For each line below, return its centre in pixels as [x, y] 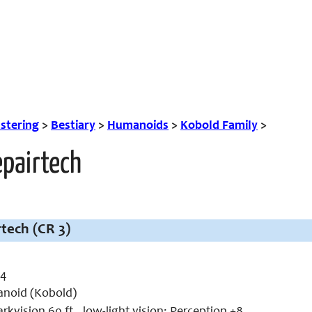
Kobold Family [219, 126]
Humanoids [138, 126]
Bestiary [73, 126]
